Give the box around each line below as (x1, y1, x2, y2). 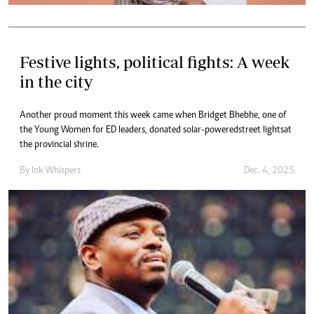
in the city (20, 72, 93, 92)
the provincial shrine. (20, 140, 99, 151)
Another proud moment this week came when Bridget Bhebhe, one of (20, 111, 286, 121)
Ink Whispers (32, 166, 81, 177)
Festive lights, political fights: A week (20, 53, 289, 72)
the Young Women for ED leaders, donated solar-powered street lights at (20, 125, 292, 136)
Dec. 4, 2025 (244, 166, 294, 177)
